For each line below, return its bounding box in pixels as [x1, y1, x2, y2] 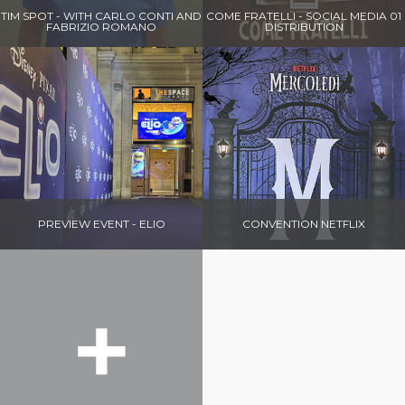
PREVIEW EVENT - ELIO [37, 216, 165, 231]
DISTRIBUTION [264, 19, 344, 33]
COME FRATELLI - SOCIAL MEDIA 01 [206, 8, 401, 23]
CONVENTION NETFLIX [242, 216, 365, 231]
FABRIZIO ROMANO [46, 19, 156, 33]
